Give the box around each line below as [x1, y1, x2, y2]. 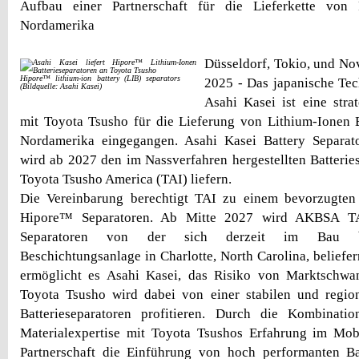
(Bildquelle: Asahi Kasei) [20, 82, 102, 91]
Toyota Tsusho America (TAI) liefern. [20, 171, 232, 187]
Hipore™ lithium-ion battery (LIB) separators [20, 74, 180, 83]
